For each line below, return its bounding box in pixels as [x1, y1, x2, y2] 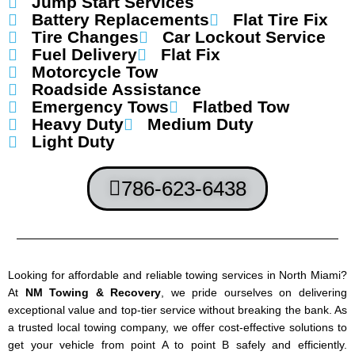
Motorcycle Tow [32, 63, 158, 81]
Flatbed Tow [193, 97, 289, 116]
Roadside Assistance [32, 80, 201, 98]
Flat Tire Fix [233, 10, 328, 29]
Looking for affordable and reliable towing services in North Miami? [8, 269, 347, 281]
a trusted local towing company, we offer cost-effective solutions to [8, 322, 347, 334]
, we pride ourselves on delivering [161, 287, 348, 299]
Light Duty [32, 132, 115, 151]
